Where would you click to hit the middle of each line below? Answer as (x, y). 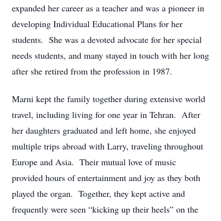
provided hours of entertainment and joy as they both (106, 178)
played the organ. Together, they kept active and (98, 193)
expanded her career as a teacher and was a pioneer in (108, 8)
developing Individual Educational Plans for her (97, 24)
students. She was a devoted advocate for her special (107, 39)
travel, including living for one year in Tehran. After (106, 114)
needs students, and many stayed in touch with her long (110, 55)
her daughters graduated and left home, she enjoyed (104, 130)
